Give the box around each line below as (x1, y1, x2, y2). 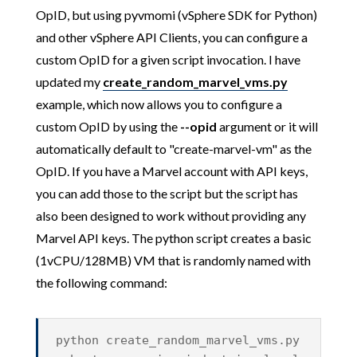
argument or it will (216, 118, 318, 134)
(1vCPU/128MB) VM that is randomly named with (35, 252, 311, 268)
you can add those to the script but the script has (35, 185, 298, 201)
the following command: (35, 274, 167, 290)
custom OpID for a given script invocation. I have (35, 51, 300, 67)
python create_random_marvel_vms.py (56, 332, 300, 347)
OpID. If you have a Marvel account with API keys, (35, 163, 308, 178)
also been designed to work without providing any (35, 207, 306, 223)
